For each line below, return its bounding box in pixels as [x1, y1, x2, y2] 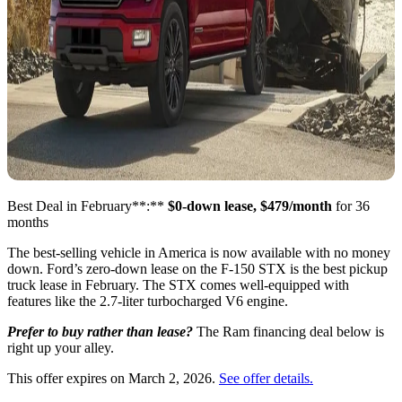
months [7, 214, 48, 231]
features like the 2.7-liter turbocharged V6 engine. [7, 293, 288, 310]
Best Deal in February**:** [7, 198, 168, 214]
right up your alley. [7, 340, 114, 356]
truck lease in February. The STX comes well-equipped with [7, 277, 349, 293]
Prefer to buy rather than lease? [7, 324, 193, 340]
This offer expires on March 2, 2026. [7, 371, 219, 387]
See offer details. [219, 371, 313, 387]
